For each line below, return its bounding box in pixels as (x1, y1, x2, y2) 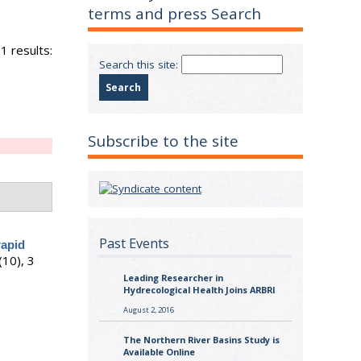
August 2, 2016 (122, 304, 174, 315)
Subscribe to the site (88, 131, 239, 152)
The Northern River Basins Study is (122, 334, 280, 346)
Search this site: (98, 56, 181, 72)
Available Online (122, 346, 195, 359)
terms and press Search (88, 3, 262, 25)
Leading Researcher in (122, 272, 223, 284)
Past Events (98, 234, 169, 252)
